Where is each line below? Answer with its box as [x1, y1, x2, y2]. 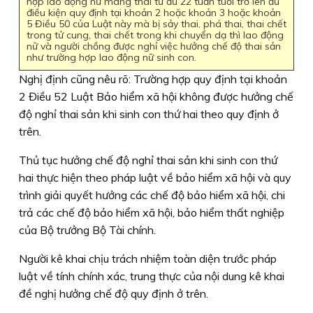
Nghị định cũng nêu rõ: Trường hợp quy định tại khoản [19, 71, 287, 86]
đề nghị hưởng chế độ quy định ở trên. [19, 286, 208, 300]
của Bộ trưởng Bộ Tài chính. [19, 222, 159, 237]
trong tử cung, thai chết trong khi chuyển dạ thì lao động [27, 28, 284, 41]
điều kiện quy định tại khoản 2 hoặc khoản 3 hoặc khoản [27, 6, 281, 19]
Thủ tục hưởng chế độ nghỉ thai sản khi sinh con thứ [19, 152, 277, 167]
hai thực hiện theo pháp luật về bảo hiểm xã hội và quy [19, 170, 291, 184]
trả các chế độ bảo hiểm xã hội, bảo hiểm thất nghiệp [19, 205, 284, 219]
